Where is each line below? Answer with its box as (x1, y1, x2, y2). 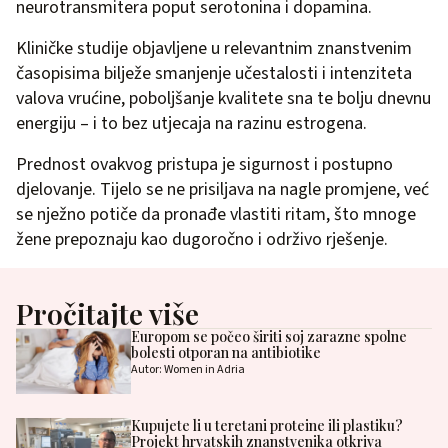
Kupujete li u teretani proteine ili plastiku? (130, 415, 403, 435)
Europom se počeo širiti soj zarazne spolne (130, 327, 407, 347)
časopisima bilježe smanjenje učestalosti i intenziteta (16, 61, 412, 87)
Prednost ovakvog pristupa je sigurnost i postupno (16, 152, 393, 178)
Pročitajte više (16, 295, 199, 333)
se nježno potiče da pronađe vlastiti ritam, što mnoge (16, 202, 416, 228)
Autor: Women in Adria (130, 361, 245, 379)
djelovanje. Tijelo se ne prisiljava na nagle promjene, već (16, 177, 429, 203)
